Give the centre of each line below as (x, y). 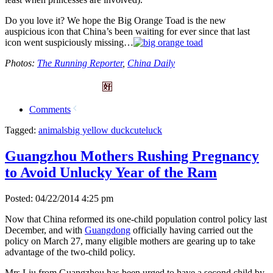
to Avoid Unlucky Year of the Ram (111, 172)
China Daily (151, 63)
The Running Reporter (80, 63)
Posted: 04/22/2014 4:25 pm (59, 198)
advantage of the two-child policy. (70, 252)
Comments (50, 109)
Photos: (21, 63)
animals (53, 130)
